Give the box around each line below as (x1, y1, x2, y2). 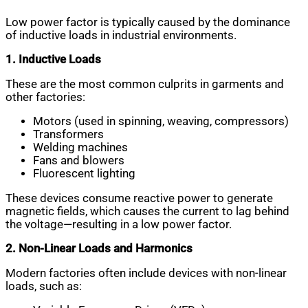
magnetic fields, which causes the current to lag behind (5, 204, 289, 218)
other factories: (5, 90, 85, 104)
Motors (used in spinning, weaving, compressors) (33, 115, 289, 129)
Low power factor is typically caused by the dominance (5, 15, 290, 29)
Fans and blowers (33, 154, 124, 168)
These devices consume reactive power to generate (5, 191, 273, 205)
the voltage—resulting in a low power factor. (5, 217, 232, 231)
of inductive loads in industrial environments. (5, 28, 236, 42)
